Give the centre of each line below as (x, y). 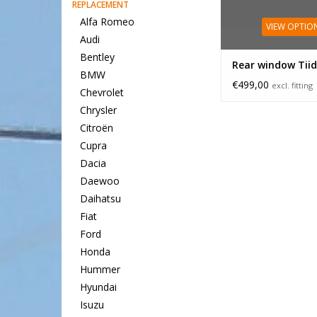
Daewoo (99, 181)
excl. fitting (292, 85)
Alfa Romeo (107, 22)
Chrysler (98, 110)
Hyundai (98, 287)
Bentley (97, 57)
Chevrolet (102, 93)
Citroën (96, 128)
